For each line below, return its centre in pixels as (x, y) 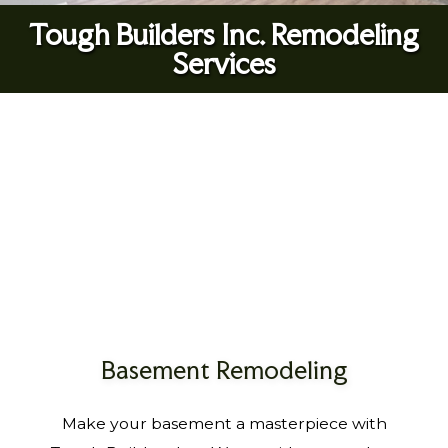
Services (224, 64)
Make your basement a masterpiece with (224, 423)
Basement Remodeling (224, 369)
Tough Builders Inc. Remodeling (224, 35)
